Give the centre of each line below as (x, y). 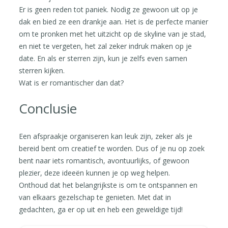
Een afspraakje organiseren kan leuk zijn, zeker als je (106, 136)
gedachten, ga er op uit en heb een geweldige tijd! (101, 209)
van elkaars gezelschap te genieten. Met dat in (95, 197)
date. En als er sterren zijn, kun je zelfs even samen (103, 58)
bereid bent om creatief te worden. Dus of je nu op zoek (112, 148)
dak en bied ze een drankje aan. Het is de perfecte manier (114, 21)
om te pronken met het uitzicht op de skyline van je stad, (113, 34)
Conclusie (48, 108)
